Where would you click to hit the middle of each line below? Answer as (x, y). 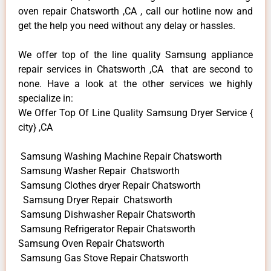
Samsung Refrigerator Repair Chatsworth (107, 229)
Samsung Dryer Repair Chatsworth (95, 200)
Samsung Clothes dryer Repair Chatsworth (109, 185)
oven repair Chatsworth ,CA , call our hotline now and (135, 11)
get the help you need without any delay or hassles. (127, 25)
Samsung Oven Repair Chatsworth (91, 243)
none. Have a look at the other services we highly (135, 83)
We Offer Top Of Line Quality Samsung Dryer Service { (135, 113)
